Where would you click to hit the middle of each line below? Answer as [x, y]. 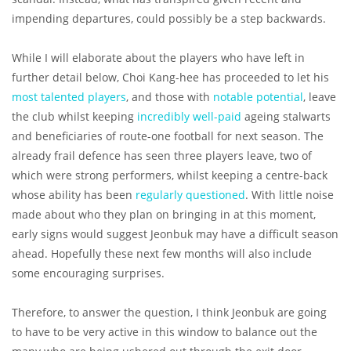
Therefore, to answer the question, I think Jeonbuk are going [169, 313]
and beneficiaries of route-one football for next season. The [168, 136]
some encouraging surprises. [88, 273]
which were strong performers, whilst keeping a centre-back [170, 175]
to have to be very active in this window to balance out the [165, 332]
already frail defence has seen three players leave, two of [162, 156]
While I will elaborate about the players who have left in [158, 58]
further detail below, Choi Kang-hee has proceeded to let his [170, 78]
